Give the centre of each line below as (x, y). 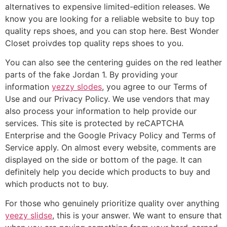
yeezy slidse (29, 216)
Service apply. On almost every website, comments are (110, 147)
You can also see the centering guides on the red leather (113, 62)
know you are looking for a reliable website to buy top (110, 18)
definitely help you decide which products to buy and (108, 172)
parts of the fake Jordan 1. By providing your (91, 74)
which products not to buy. (57, 184)
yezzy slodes (77, 86)
